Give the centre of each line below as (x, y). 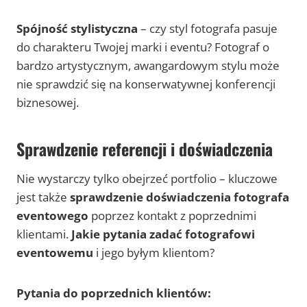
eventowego (52, 216)
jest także (43, 197)
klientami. (44, 234)
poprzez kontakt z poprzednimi (172, 216)
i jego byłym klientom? (154, 253)
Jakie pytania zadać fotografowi (163, 234)
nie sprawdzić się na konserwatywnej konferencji (146, 84)
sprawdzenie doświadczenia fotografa (180, 197)
